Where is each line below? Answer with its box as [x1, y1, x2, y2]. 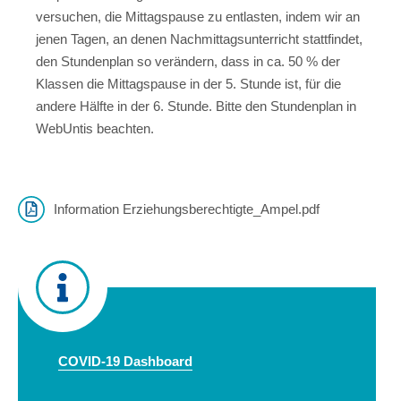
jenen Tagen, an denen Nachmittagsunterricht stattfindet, [36, 31, 363, 47]
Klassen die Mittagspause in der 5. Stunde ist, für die [36, 76, 341, 91]
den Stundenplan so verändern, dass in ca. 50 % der [36, 54, 340, 69]
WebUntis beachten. [36, 121, 154, 136]
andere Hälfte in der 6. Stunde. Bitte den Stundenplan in [36, 98, 356, 114]
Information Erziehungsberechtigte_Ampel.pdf [54, 201, 320, 217]
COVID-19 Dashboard [58, 354, 192, 369]
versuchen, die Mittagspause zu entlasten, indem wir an [36, 9, 360, 24]
